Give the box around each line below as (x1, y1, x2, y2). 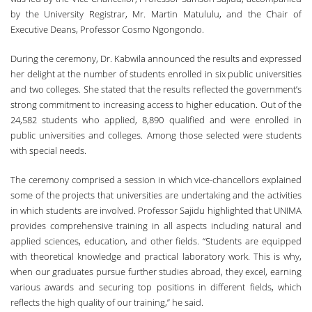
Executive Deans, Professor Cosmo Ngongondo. (10, 22, 204, 36)
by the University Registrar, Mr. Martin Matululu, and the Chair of (10, 7, 302, 20)
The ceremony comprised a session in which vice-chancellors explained (10, 173, 302, 186)
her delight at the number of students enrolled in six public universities (10, 67, 302, 80)
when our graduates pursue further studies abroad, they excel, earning (10, 265, 302, 278)
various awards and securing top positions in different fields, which (10, 280, 302, 293)
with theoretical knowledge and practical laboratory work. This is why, (10, 249, 302, 263)
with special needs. (10, 143, 86, 157)
